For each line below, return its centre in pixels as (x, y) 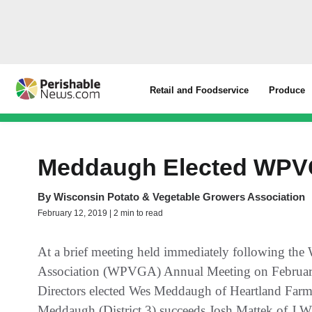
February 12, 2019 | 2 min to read (100, 213)
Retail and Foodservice (200, 90)
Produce (287, 90)
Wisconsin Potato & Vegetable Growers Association (179, 197)
